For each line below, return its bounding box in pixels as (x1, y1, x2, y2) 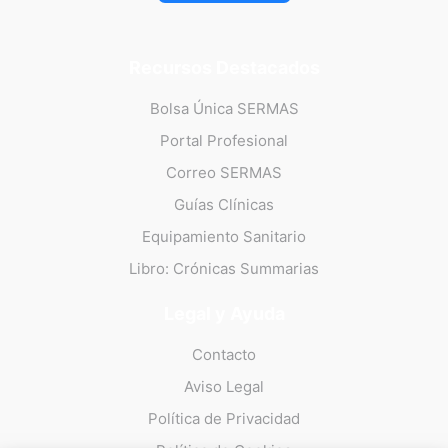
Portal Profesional (160, 131, 288, 151)
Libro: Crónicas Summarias (129, 259, 319, 279)
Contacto (192, 345, 256, 365)
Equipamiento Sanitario (142, 227, 306, 247)
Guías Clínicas (174, 195, 274, 215)
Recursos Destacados (128, 57, 320, 79)
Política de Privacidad (148, 409, 300, 429)
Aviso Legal (184, 377, 264, 397)
